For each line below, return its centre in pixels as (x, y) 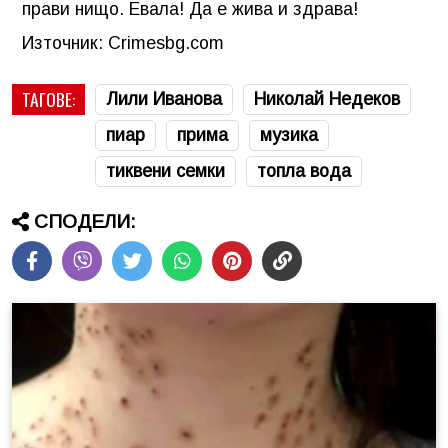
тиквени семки (165, 170)
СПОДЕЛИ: (85, 221)
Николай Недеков (327, 98)
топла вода (304, 170)
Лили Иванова (164, 98)
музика (289, 134)
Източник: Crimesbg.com (123, 42)
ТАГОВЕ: (48, 98)
